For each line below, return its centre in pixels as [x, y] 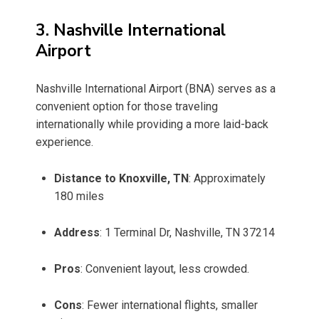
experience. [64, 142]
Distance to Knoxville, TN [121, 179]
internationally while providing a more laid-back [152, 125]
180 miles [79, 197]
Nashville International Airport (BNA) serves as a [156, 89]
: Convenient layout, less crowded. [165, 269]
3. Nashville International [131, 31]
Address [77, 233]
